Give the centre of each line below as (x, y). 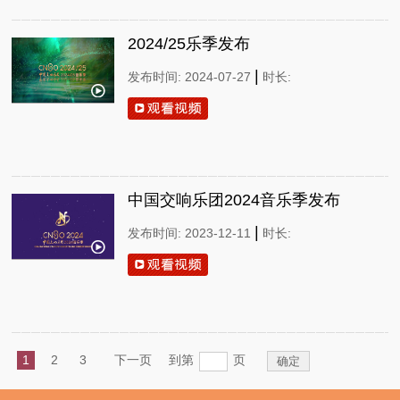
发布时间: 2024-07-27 (192, 77)
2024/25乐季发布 (189, 44)
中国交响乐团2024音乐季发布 (234, 200)
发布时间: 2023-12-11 (192, 233)
